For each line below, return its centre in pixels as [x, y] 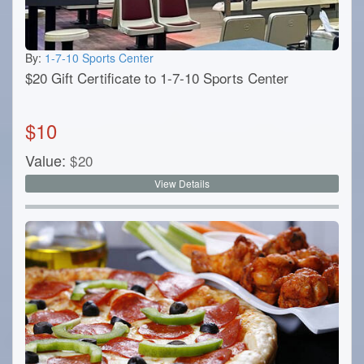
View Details [182, 184]
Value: [45, 160]
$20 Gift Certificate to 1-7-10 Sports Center [157, 78]
